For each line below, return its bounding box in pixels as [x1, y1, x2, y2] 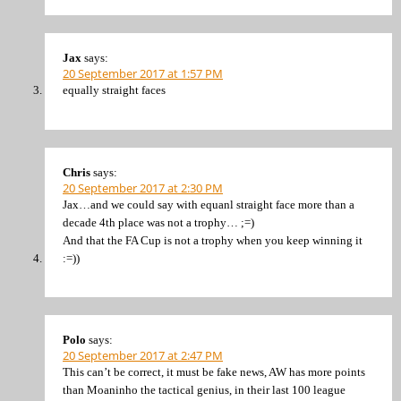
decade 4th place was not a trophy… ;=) [63, 215, 254, 229]
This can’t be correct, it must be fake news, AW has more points [63, 365, 365, 380]
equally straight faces [63, 83, 166, 98]
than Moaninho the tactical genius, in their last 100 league [63, 383, 346, 397]
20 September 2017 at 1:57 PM [63, 65, 223, 82]
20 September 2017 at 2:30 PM [63, 179, 223, 196]
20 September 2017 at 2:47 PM [63, 347, 223, 364]
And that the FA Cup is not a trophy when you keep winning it [63, 233, 363, 247]
